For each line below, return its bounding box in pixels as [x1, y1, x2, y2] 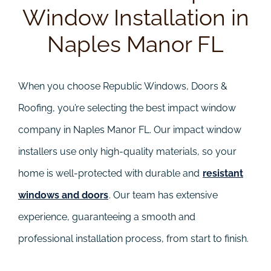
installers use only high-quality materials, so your [18, 145, 237, 157]
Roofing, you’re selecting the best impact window [18, 102, 236, 114]
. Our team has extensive [109, 189, 218, 201]
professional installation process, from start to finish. [18, 232, 249, 244]
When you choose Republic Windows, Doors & [18, 80, 227, 92]
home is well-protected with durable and [18, 167, 202, 179]
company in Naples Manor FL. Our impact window [18, 123, 241, 135]
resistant [203, 167, 243, 179]
